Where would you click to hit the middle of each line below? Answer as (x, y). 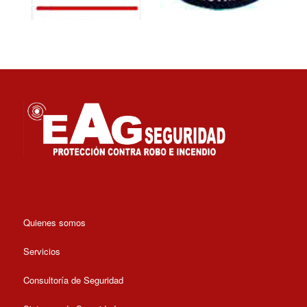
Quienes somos (54, 223)
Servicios (41, 251)
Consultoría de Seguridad (73, 280)
